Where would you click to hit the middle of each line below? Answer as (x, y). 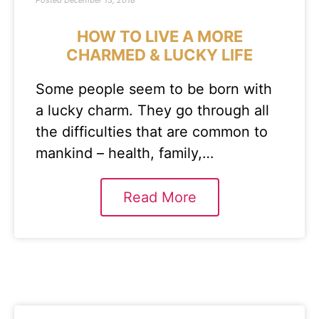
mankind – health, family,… (125, 153)
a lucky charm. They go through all (152, 110)
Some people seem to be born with (154, 89)
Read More (159, 197)
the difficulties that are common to (152, 132)
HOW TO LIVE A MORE (159, 36)
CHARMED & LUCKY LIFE (159, 55)
